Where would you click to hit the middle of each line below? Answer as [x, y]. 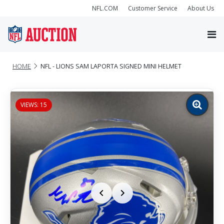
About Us [201, 8]
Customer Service [153, 8]
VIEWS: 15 [34, 104]
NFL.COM [105, 8]
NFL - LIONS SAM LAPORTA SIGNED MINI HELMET [111, 66]
